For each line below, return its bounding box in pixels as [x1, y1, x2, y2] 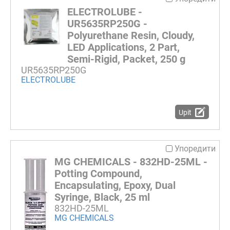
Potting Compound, [54, 167, 142, 180]
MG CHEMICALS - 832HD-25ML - [54, 155, 207, 168]
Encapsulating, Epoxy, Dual [54, 179, 176, 191]
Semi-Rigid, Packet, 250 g [67, 53, 185, 66]
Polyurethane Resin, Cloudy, [67, 29, 195, 42]
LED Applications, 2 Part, [67, 41, 180, 54]
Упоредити [175, 143, 216, 154]
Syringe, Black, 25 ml [54, 190, 150, 203]
